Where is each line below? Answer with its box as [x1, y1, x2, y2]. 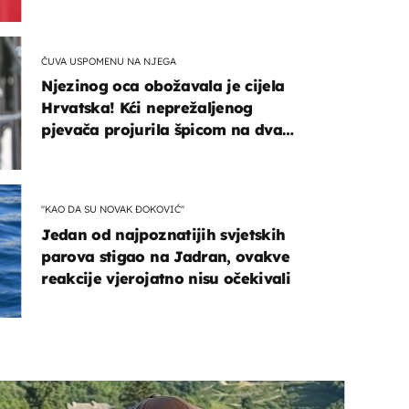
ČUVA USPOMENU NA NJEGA [41, 54, 177, 68]
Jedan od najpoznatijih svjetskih [41, 225, 286, 244]
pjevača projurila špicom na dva [41, 121, 283, 140]
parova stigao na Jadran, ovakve [41, 246, 290, 266]
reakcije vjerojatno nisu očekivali [41, 268, 291, 288]
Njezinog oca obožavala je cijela [41, 77, 285, 96]
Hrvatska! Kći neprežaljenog [41, 99, 253, 118]
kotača [41, 142, 93, 162]
